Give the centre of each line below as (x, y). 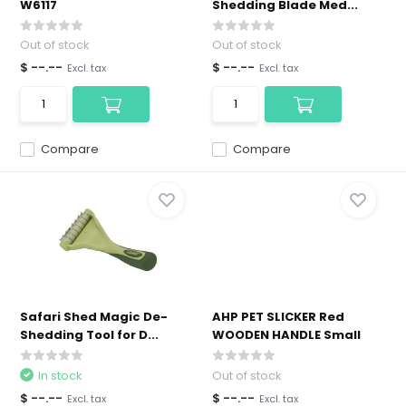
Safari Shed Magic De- (94, 317)
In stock (61, 376)
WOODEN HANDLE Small (286, 335)
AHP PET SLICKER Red (278, 317)
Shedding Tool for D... (90, 335)
